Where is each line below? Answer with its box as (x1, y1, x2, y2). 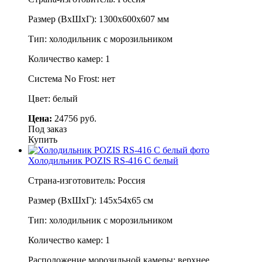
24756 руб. (52, 113, 96, 123)
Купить (28, 134, 57, 144)
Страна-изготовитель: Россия (28, 175, 145, 185)
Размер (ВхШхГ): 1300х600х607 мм (28, 13, 169, 24)
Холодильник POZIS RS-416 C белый (28, 155, 178, 166)
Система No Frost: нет (28, 73, 115, 84)
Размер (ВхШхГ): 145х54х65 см (28, 195, 153, 205)
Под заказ (28, 123, 67, 134)
